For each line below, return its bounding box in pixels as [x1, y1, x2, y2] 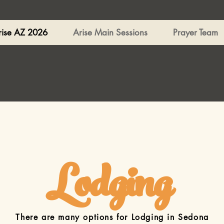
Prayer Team [173, 27, 218, 38]
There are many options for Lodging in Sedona [15, 212, 209, 222]
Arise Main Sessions [73, 27, 147, 38]
